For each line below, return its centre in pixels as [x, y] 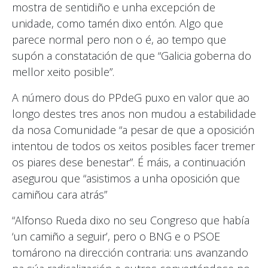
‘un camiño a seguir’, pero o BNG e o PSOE [116, 236]
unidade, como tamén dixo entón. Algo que [118, 23]
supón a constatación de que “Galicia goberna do [132, 55]
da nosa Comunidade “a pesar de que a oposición [133, 130]
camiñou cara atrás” [60, 194]
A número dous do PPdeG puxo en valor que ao [131, 97]
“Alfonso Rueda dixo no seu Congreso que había [131, 220]
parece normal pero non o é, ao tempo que [119, 39]
